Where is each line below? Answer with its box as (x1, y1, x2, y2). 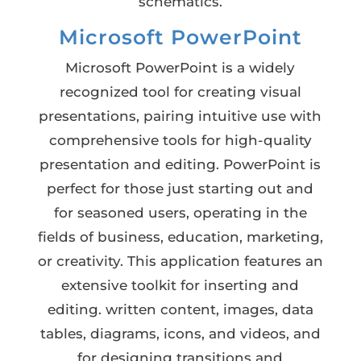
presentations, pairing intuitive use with (39, 108, 322, 124)
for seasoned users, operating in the (53, 205, 307, 221)
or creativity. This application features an (37, 253, 323, 269)
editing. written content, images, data (47, 301, 313, 317)
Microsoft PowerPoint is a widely (65, 60, 296, 76)
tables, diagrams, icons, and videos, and (39, 326, 321, 342)
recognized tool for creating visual (59, 84, 301, 100)
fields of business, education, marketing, (37, 229, 323, 245)
